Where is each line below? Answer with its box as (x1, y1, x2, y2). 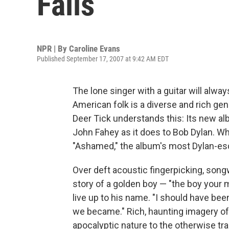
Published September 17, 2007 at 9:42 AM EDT (37, 55, 169, 63)
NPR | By (37, 43, 69, 54)
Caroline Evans (69, 43, 120, 54)
